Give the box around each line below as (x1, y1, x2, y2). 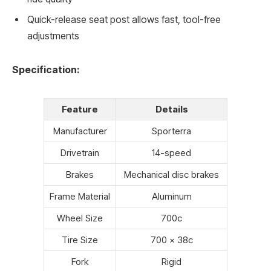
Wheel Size (57, 212, 103, 224)
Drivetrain (60, 146, 99, 158)
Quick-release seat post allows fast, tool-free (27, 14, 221, 26)
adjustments (27, 30, 79, 42)
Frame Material (50, 190, 110, 202)
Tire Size (62, 233, 98, 246)
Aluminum (151, 190, 192, 202)
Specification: (12, 64, 79, 76)
